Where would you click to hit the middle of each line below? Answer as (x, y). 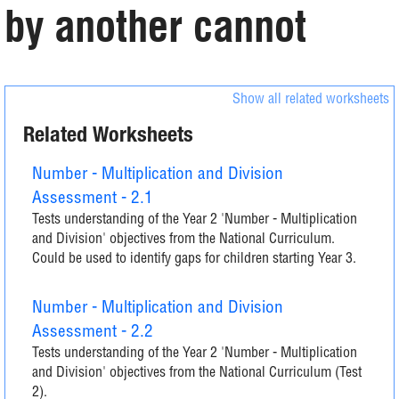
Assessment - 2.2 (93, 333)
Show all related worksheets (311, 101)
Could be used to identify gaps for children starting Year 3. (194, 260)
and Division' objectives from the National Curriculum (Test (197, 374)
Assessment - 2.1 (93, 199)
